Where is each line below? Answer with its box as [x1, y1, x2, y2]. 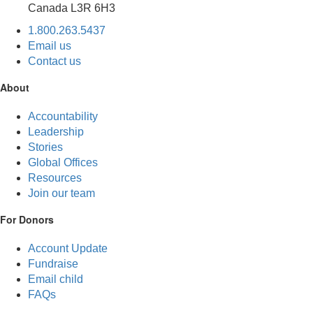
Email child [28, 273, 83, 285]
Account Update [28, 242, 108, 254]
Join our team [28, 187, 95, 199]
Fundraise [28, 258, 78, 270]
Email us [28, 40, 71, 52]
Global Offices [28, 156, 98, 168]
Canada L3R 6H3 [28, 2, 115, 14]
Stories [28, 141, 63, 153]
